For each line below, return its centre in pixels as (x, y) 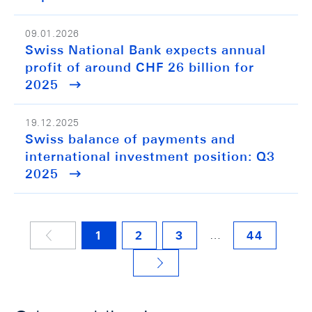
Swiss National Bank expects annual (146, 50)
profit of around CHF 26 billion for (140, 67)
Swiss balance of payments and (130, 139)
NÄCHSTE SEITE (171, 269)
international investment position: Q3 (150, 156)
